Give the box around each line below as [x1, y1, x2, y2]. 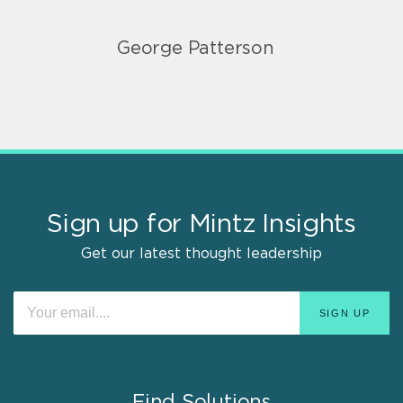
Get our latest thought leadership [81, 246, 322, 261]
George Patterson [117, 39, 274, 58]
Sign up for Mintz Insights [47, 211, 356, 237]
